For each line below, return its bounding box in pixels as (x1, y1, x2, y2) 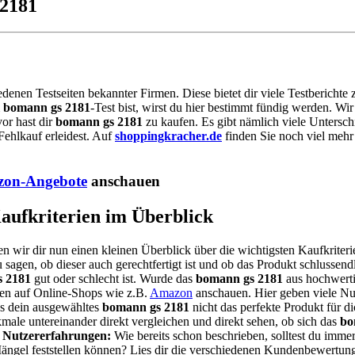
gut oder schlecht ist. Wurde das (31, 271, 196, 285)
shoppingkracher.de (115, 129, 222, 143)
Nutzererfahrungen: (2, 328, 111, 342)
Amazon (150, 285, 193, 300)
